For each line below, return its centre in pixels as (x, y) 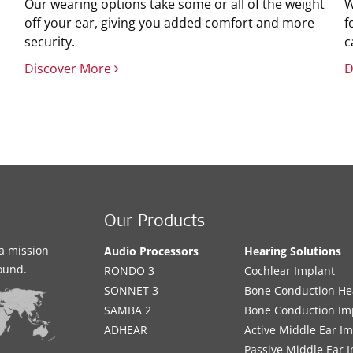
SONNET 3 (132, 290)
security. (49, 42)
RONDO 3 (130, 271)
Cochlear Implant (290, 271)
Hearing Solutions (293, 251)
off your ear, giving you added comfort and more (169, 23)
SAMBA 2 (128, 310)
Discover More (69, 69)
